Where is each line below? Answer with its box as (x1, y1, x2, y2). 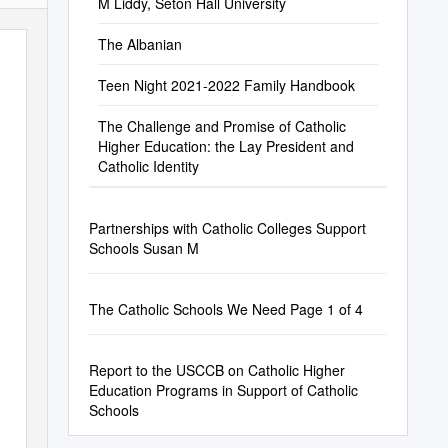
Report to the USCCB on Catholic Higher (88, 360, 345, 380)
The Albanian (97, 34, 182, 54)
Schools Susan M (88, 238, 199, 258)
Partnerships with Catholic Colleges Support (88, 218, 366, 238)
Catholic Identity (97, 156, 199, 176)
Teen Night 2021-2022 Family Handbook (97, 75, 355, 95)
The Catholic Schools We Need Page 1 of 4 (88, 299, 363, 319)
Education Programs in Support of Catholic (88, 380, 358, 400)
